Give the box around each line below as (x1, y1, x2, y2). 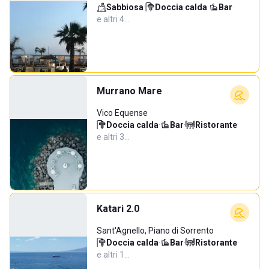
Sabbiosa (106, 2, 144, 12)
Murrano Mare (97, 85, 162, 97)
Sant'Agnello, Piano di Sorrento (97, 226, 214, 235)
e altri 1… (97, 250, 130, 259)
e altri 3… (97, 132, 130, 142)
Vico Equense (97, 108, 148, 118)
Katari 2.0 (97, 203, 139, 214)
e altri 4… (97, 14, 130, 24)
